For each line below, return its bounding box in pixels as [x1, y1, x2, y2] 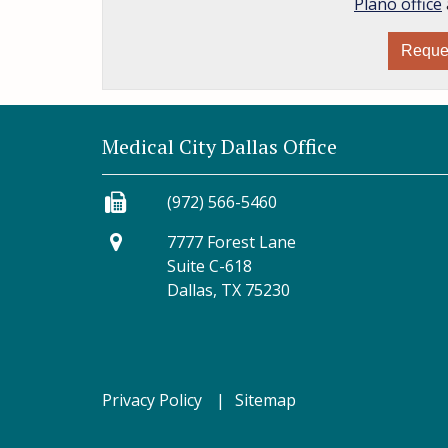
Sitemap [235, 389, 296, 411]
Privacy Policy [102, 389, 202, 411]
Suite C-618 [167, 255, 252, 277]
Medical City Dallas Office [102, 133, 337, 160]
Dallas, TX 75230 [167, 279, 290, 301]
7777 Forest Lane [167, 231, 296, 253]
